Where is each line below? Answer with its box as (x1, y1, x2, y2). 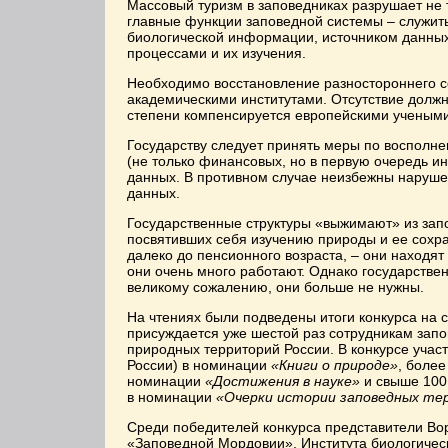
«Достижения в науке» (205, 373, 360, 389)
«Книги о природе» (271, 357, 398, 373)
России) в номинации (127, 357, 271, 373)
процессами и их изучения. (127, 45, 306, 61)
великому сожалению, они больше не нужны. (127, 279, 424, 295)
